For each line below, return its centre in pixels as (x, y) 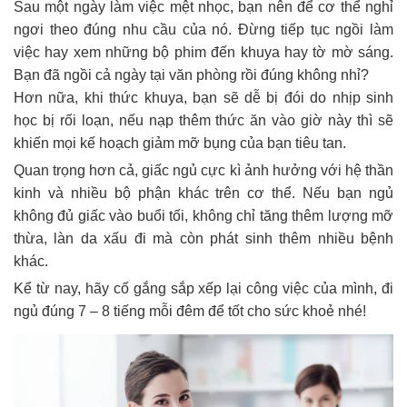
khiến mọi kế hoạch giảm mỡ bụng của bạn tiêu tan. (180, 144)
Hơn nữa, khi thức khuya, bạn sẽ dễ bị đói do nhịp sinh (203, 98)
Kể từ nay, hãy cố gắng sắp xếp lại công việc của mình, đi (203, 289)
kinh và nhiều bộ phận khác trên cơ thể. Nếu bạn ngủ (203, 194)
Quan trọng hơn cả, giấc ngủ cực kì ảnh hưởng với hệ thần (203, 171)
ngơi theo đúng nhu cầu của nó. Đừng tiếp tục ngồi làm (203, 30)
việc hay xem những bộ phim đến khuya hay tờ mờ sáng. (203, 53)
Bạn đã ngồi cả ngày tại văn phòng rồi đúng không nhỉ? (191, 75)
